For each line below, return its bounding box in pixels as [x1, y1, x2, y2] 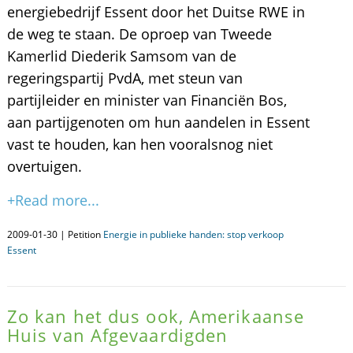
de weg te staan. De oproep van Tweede [6, 24, 272, 43]
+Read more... [6, 191, 99, 210]
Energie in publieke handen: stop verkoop [102, 228, 284, 241]
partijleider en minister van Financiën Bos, [6, 91, 287, 110]
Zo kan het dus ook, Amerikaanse [6, 304, 305, 328]
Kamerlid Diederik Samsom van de [6, 46, 236, 65]
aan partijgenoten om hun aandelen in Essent [6, 113, 310, 132]
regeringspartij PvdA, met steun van [6, 69, 243, 87]
